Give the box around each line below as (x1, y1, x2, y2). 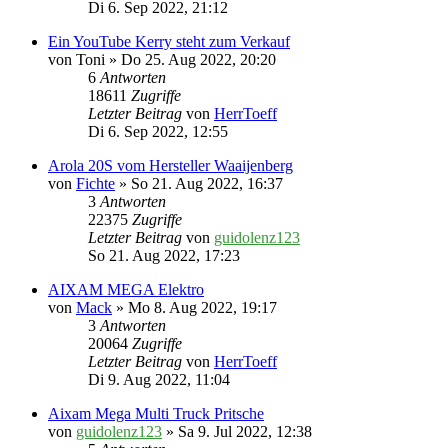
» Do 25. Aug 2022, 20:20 (105, 51, 276, 69)
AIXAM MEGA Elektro (48, 281, 204, 299)
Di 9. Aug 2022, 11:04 (88, 371, 230, 389)
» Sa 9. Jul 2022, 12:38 (162, 423, 312, 441)
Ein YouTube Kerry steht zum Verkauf (48, 33, 290, 51)
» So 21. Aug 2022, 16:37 (115, 175, 283, 193)
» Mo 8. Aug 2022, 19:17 (112, 299, 277, 317)
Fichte (76, 175, 115, 193)
